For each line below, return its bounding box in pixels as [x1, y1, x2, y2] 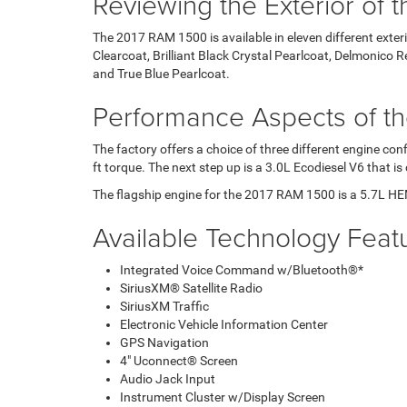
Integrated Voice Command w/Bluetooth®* [120, 263, 363, 277]
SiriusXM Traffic [120, 299, 209, 313]
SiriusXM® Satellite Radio [120, 281, 263, 295]
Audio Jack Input [120, 372, 215, 386]
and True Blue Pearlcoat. [93, 66, 230, 81]
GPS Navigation [120, 335, 209, 350]
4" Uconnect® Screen [120, 353, 238, 368]
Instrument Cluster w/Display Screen [120, 390, 325, 404]
